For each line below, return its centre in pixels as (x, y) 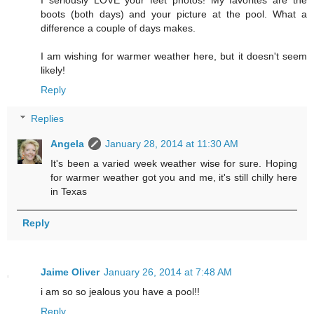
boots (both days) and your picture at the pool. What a (174, 14)
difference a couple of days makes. (118, 28)
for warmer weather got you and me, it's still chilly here (174, 178)
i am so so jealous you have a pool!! (120, 292)
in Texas (69, 192)
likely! (53, 70)
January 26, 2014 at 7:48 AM (168, 272)
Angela (68, 144)
